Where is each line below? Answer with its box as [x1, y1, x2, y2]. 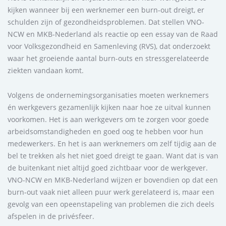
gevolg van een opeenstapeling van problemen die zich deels [8, 199, 214, 209]
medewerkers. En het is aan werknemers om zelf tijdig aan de [8, 138, 216, 148]
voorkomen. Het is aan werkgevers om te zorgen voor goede [8, 114, 209, 124]
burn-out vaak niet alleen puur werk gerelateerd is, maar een [8, 187, 214, 197]
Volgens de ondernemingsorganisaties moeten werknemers [8, 90, 209, 100]
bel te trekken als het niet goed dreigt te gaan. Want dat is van [8, 150, 218, 160]
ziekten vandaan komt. [8, 65, 84, 75]
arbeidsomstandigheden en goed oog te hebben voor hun [8, 126, 203, 136]
